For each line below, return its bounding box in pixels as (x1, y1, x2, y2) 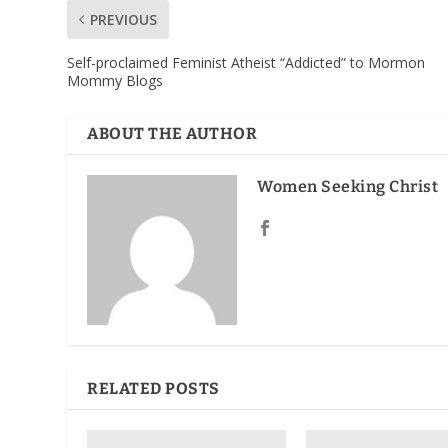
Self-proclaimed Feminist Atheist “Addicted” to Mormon (67, 52, 426, 72)
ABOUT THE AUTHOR (87, 123, 258, 143)
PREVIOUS (90, 9, 158, 29)
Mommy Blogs (67, 70, 164, 90)
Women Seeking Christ (257, 176, 439, 196)
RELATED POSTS (87, 378, 220, 398)
